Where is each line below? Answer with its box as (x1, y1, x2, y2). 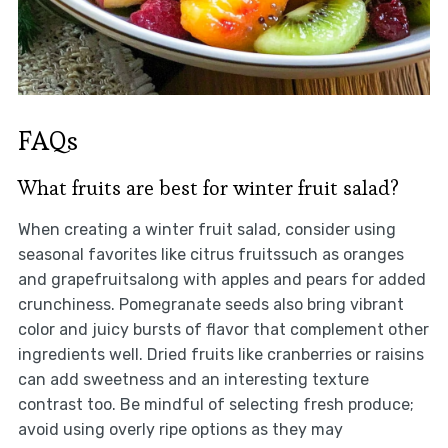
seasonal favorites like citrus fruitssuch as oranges (17, 245, 404, 265)
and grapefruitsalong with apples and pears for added (17, 270, 426, 290)
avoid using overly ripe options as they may (17, 420, 343, 440)
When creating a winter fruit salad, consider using (17, 220, 396, 240)
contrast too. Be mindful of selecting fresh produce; (17, 395, 414, 415)
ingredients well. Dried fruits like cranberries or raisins (17, 345, 424, 365)
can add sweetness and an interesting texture (17, 370, 369, 390)
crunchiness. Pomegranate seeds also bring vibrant (17, 295, 404, 315)
